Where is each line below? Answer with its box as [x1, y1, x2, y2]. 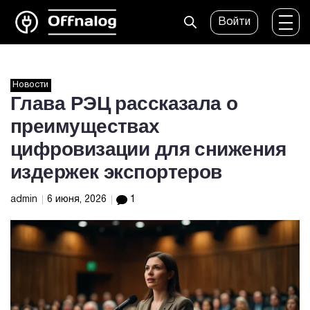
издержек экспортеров [10, 161, 222, 183]
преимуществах [10, 116, 160, 137]
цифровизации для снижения [10, 138, 286, 160]
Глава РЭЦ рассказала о [10, 93, 238, 114]
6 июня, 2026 [47, 195, 109, 204]
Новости [12, 81, 49, 89]
